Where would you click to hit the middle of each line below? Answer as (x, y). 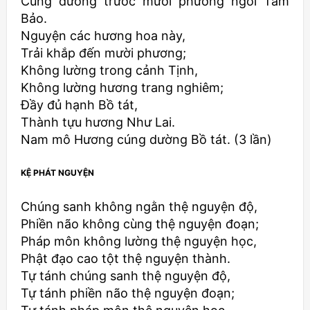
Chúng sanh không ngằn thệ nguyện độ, (139, 206)
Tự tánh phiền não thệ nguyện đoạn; (128, 293)
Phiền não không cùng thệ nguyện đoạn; (140, 224)
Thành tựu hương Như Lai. (98, 122)
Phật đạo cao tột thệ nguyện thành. (126, 258)
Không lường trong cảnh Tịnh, (109, 70)
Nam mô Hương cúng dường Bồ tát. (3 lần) (146, 139)
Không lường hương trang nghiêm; (122, 87)
